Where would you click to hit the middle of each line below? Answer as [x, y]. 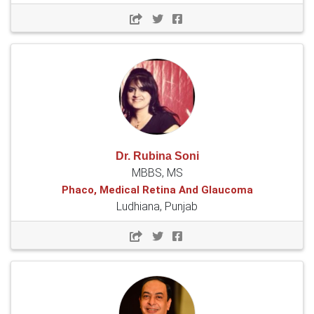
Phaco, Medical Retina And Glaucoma [157, 190]
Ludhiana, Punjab [157, 207]
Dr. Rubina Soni [157, 156]
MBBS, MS [157, 173]
